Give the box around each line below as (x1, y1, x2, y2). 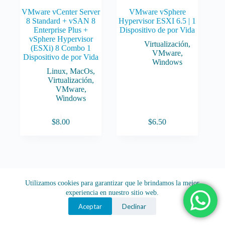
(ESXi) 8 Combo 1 (31, 44, 91, 53)
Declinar (122, 202, 147, 210)
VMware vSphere (129, 8, 186, 17)
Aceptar (78, 202, 102, 210)
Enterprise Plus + (34, 26, 88, 35)
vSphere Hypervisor (29, 35, 93, 44)
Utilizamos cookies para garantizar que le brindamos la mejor (25, 179, 200, 187)
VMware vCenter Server (22, 8, 100, 17)
